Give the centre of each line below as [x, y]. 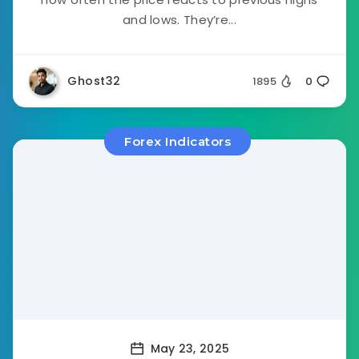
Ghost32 [94, 81]
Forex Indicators [177, 141]
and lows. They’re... [179, 20]
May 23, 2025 [188, 348]
